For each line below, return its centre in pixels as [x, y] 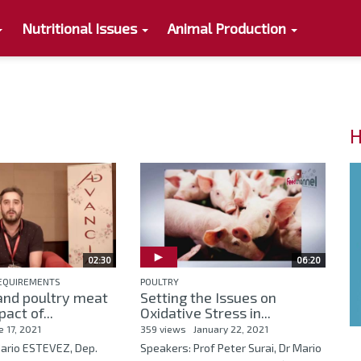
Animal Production [229, 28]
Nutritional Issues [81, 28]
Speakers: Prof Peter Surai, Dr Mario [230, 348]
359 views [163, 329]
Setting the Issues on [208, 298]
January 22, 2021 [230, 329]
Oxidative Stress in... [205, 313]
